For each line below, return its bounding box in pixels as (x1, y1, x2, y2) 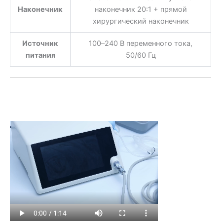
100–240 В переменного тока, (89, 38, 192, 48)
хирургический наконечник (92, 16, 189, 26)
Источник (22, 38, 58, 48)
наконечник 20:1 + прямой (94, 4, 187, 14)
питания (25, 50, 55, 60)
